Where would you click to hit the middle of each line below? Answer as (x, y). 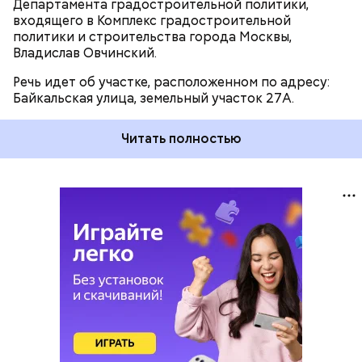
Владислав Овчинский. (85, 53)
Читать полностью (181, 139)
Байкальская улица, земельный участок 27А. (154, 98)
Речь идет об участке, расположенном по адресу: (171, 82)
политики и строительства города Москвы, (152, 37)
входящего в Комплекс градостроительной (152, 21)
